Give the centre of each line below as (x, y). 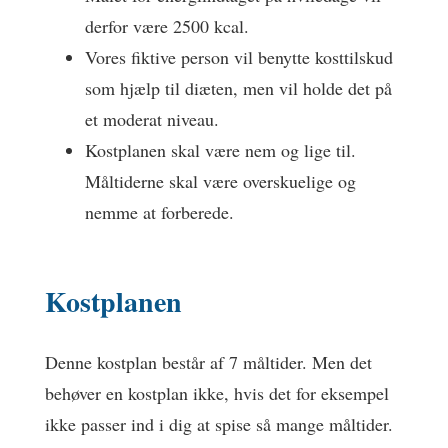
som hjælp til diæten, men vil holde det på (238, 88)
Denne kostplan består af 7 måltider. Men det (208, 362)
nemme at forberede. (159, 212)
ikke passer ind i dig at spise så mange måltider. (219, 424)
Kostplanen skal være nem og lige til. (220, 150)
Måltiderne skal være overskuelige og (220, 181)
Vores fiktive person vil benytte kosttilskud (239, 57)
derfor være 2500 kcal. (167, 26)
